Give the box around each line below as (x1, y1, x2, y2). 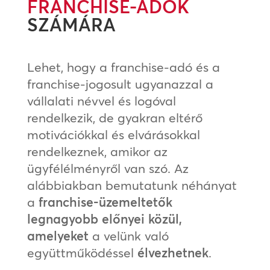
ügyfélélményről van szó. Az (27, 160, 189, 177)
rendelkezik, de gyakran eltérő (27, 110, 202, 126)
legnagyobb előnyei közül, (27, 211, 182, 227)
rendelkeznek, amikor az (27, 143, 168, 160)
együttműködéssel (27, 245, 137, 261)
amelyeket (27, 228, 89, 244)
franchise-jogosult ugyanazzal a (27, 76, 213, 92)
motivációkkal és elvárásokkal (27, 127, 200, 143)
